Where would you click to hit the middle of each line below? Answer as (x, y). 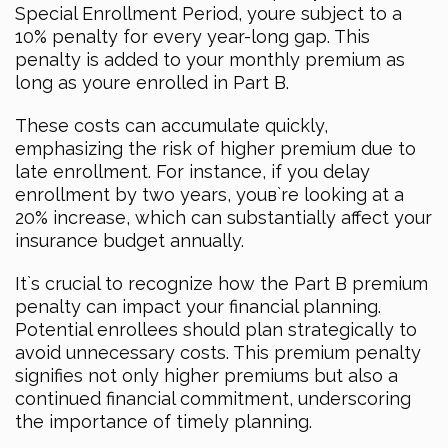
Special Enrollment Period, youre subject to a (208, 14)
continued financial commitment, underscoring (213, 399)
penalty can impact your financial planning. (198, 307)
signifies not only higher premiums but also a (206, 376)
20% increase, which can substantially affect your (223, 218)
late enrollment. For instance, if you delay (192, 172)
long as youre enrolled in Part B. (152, 83)
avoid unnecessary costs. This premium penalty (218, 353)
